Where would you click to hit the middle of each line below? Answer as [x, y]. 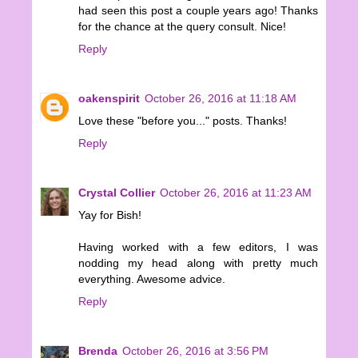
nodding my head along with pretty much [198, 263]
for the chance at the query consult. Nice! [182, 26]
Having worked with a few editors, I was [198, 247]
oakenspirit [109, 98]
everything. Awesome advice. [152, 278]
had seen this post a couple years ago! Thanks [198, 10]
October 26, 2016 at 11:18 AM [221, 98]
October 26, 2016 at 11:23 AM [236, 192]
